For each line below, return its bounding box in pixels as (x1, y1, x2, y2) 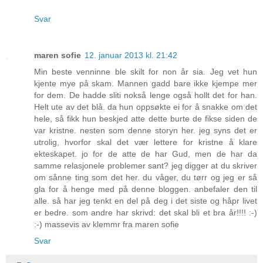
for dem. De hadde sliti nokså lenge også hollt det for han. (34, 90, 257, 100)
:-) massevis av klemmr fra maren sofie (34, 220, 179, 230)
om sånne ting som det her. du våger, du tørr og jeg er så (34, 173, 257, 183)
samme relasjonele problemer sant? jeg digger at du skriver (34, 161, 257, 171)
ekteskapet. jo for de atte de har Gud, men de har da (34, 149, 257, 159)
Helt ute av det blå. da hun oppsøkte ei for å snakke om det (34, 102, 257, 112)
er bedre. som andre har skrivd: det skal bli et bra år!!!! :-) (34, 208, 257, 218)
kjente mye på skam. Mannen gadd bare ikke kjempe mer (34, 79, 257, 89)
